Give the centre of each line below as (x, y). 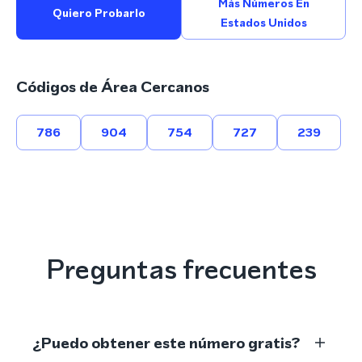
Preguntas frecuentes (181, 269)
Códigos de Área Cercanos (113, 87)
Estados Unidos (263, 23)
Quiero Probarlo (99, 13)
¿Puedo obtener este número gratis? (166, 343)
